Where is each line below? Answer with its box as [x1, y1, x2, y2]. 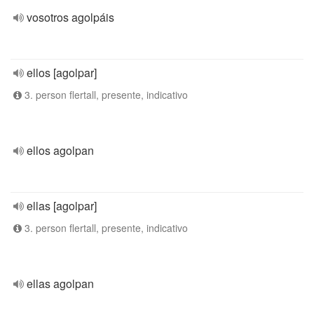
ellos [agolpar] [27, 64, 97, 81]
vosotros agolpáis [27, 9, 114, 25]
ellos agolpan [27, 142, 94, 158]
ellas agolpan [27, 275, 94, 292]
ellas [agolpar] [27, 198, 97, 214]
